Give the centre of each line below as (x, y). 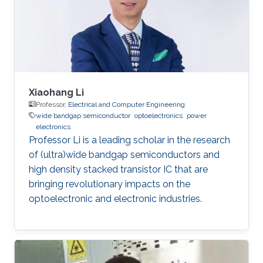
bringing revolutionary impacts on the (109, 184)
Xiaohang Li (56, 92)
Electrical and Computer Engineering (127, 104)
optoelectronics (159, 115)
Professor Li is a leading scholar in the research (129, 140)
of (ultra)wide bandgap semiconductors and (124, 154)
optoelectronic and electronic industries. (115, 198)
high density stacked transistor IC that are (118, 169)
